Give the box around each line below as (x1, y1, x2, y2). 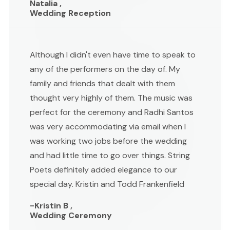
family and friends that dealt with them (30, 78, 175, 89)
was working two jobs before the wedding (30, 135, 187, 146)
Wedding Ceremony (30, 209, 112, 221)
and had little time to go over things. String (30, 149, 190, 161)
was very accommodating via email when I (30, 121, 186, 132)
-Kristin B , (30, 200, 72, 211)
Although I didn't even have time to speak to (30, 49, 196, 60)
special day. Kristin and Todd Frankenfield (30, 178, 184, 189)
